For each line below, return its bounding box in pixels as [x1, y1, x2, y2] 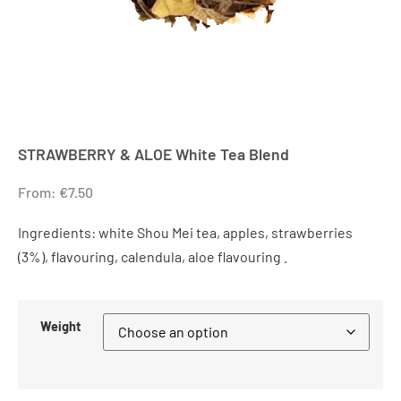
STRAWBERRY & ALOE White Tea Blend [18, 143, 289, 164]
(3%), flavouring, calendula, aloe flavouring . [18, 248, 287, 266]
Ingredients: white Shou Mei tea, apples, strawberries [18, 224, 353, 242]
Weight [40, 318, 81, 334]
